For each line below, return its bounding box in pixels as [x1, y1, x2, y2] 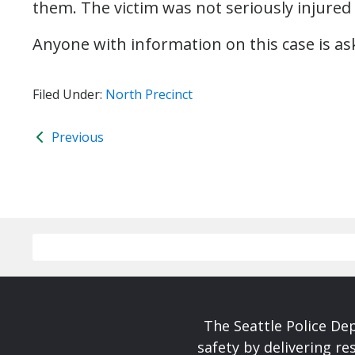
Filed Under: [32, 86, 105, 103]
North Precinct [105, 86, 193, 103]
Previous [48, 128, 104, 146]
